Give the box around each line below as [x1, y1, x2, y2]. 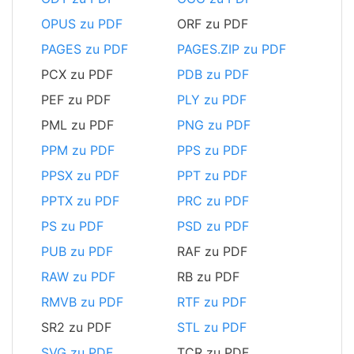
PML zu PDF [41, 117, 114, 134]
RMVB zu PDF [41, 294, 123, 311]
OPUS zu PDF [41, 16, 122, 32]
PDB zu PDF [177, 66, 249, 83]
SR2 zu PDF [41, 319, 111, 336]
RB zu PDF [177, 269, 239, 285]
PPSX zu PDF [41, 168, 119, 184]
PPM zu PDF [41, 142, 115, 159]
